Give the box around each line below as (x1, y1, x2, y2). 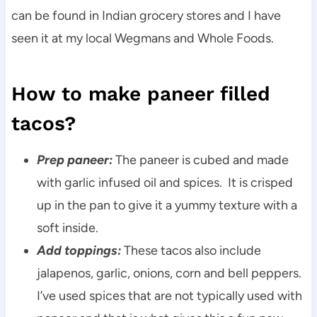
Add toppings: (36, 242, 121, 258)
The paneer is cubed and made (112, 151, 289, 168)
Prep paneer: (36, 151, 113, 168)
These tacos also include (123, 242, 261, 258)
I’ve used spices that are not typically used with (36, 287, 302, 304)
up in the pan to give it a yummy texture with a (36, 197, 297, 213)
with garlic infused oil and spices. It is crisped (36, 174, 293, 190)
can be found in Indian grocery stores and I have (11, 7, 281, 23)
